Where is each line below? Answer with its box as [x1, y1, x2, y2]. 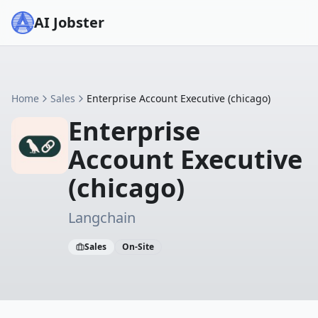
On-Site [122, 241, 154, 253]
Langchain [68, 208, 136, 227]
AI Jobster [34, 13, 104, 32]
